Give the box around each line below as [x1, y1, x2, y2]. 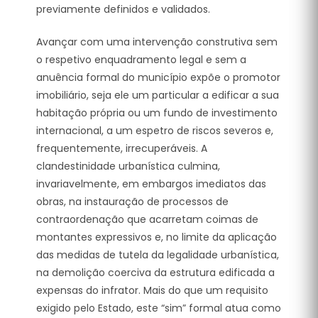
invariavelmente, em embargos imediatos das [36, 176, 266, 191]
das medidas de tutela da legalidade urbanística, [36, 247, 279, 262]
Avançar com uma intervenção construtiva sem [36, 34, 278, 49]
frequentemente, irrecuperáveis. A [36, 141, 207, 155]
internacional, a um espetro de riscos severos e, [36, 123, 273, 138]
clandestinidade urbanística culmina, [36, 158, 220, 173]
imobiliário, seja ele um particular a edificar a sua [36, 87, 279, 102]
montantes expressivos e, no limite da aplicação [36, 229, 277, 244]
